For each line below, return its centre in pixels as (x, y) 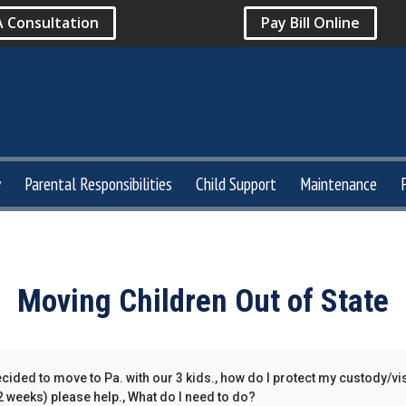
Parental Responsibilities (98, 184)
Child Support (236, 184)
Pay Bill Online (311, 23)
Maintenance (338, 184)
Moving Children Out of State (203, 301)
